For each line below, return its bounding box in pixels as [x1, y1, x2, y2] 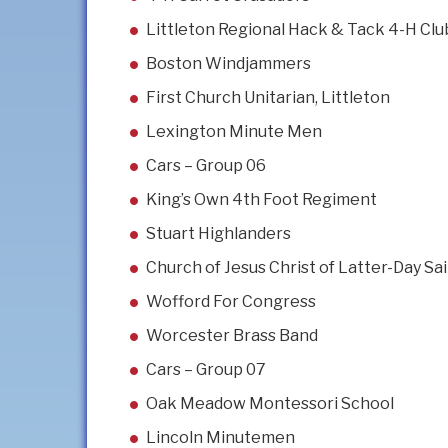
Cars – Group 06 [146, 156, 266, 176]
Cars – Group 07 [146, 360, 266, 380]
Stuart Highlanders [146, 224, 291, 244]
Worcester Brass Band [146, 326, 318, 346]
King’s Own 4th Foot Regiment [146, 190, 377, 210]
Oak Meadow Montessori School [146, 394, 394, 414]
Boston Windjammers [146, 54, 311, 74]
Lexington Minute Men [146, 122, 322, 142]
